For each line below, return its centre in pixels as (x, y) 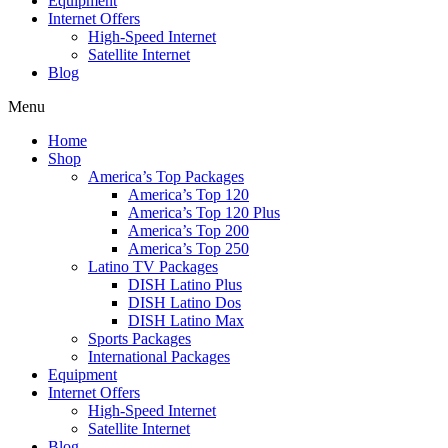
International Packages (159, 356)
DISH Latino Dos (184, 302)
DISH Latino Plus (185, 284)
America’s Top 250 (188, 248)
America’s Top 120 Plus (204, 212)
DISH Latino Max (186, 320)
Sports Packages (139, 338)
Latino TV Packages (153, 266)
